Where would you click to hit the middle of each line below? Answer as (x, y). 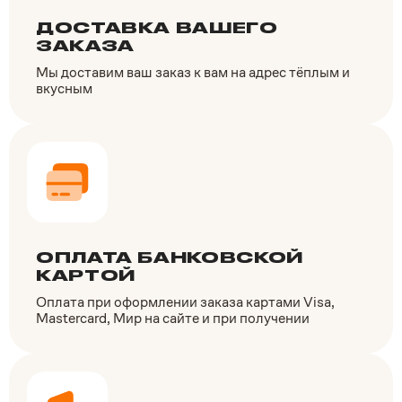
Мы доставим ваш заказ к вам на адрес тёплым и (193, 72)
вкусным (64, 88)
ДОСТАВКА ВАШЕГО (157, 28)
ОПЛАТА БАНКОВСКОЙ (170, 258)
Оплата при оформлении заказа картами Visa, (185, 301)
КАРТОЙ (86, 276)
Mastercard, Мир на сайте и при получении (173, 318)
